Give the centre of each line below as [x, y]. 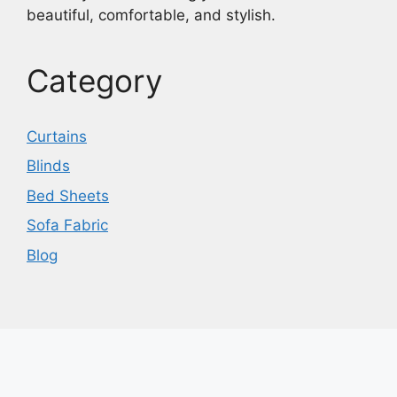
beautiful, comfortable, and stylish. [151, 15]
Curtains [57, 136]
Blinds [48, 166]
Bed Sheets [68, 195]
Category [94, 80]
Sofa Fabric [67, 226]
